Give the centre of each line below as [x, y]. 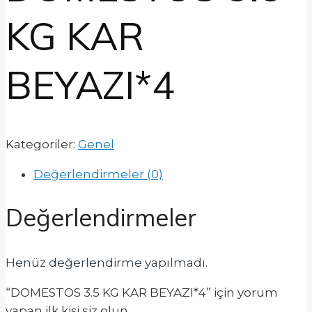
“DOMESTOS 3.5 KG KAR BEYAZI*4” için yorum [142, 292]
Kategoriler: [42, 145]
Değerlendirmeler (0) [98, 174]
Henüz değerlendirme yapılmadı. [107, 262]
